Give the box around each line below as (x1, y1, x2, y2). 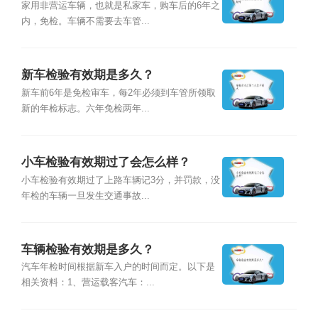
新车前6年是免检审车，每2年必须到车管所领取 (21, 87, 216, 98)
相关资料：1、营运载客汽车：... (21, 278, 155, 288)
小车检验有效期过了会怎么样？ (21, 155, 190, 170)
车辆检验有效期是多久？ (21, 243, 154, 257)
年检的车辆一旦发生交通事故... (21, 190, 150, 201)
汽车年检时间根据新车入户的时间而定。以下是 (21, 262, 215, 273)
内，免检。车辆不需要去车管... (21, 16, 150, 26)
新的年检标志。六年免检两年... (21, 103, 150, 114)
